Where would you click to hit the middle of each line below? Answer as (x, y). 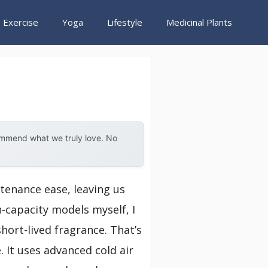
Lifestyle (125, 22)
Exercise (21, 22)
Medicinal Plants (199, 22)
